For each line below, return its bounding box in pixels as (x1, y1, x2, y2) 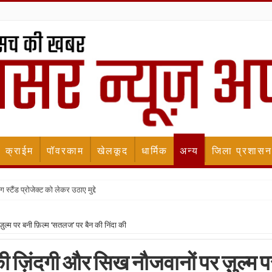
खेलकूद (97, 145, 128, 157)
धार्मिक (141, 145, 168, 157)
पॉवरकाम (47, 145, 84, 157)
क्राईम (5, 145, 33, 157)
